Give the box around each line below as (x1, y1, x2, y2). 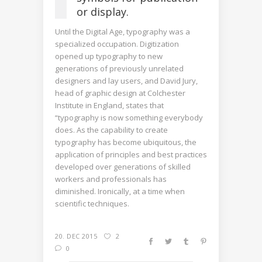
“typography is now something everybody (55, 112, 203, 123)
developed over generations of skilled (55, 161, 191, 172)
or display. (77, 4, 129, 19)
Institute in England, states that (55, 99, 164, 111)
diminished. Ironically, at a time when (55, 185, 185, 196)
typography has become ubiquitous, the (55, 136, 196, 147)
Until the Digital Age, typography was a (55, 26, 190, 37)
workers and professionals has (55, 173, 167, 184)
